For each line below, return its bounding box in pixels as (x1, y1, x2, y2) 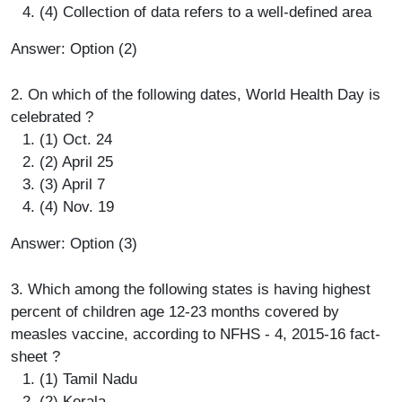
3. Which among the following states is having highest (11, 281, 371, 298)
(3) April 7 (39, 176, 105, 193)
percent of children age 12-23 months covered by (11, 303, 339, 320)
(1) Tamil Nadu (39, 371, 137, 388)
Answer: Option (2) (11, 40, 137, 57)
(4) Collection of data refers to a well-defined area (39, 4, 371, 21)
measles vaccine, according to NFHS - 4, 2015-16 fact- (11, 326, 380, 343)
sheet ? (11, 348, 60, 365)
